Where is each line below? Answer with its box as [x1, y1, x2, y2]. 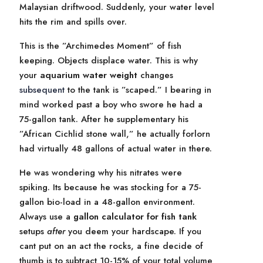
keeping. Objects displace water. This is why [19, 54, 198, 67]
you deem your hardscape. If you [65, 225, 201, 238]
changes [137, 69, 173, 82]
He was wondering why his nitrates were [19, 166, 182, 179]
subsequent [19, 83, 65, 96]
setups [19, 225, 47, 238]
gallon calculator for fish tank [73, 210, 197, 223]
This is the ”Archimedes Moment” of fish [19, 39, 181, 52]
